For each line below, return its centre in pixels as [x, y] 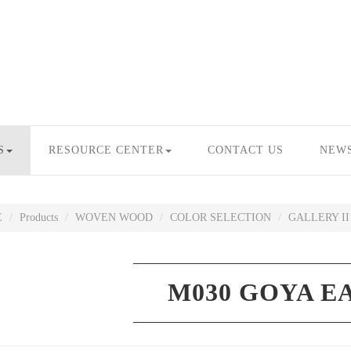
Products [38, 217]
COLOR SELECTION [220, 217]
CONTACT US [246, 150]
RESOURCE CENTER [106, 150]
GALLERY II [318, 217]
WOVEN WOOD [114, 217]
